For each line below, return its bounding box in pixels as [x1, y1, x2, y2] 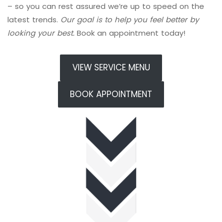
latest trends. [7, 14, 60, 25]
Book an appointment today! [77, 28, 185, 38]
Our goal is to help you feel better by [60, 14, 199, 25]
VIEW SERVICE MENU [72, 61, 150, 74]
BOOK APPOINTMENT [70, 88, 152, 100]
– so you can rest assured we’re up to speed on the [7, 1, 204, 11]
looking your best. [7, 28, 77, 38]
